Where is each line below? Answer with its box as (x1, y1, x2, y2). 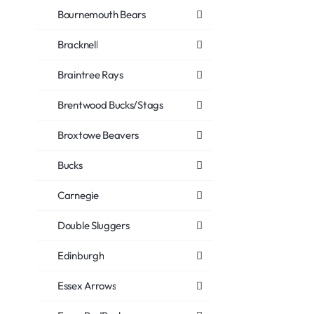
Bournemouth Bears (57, 8, 146, 21)
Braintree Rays (57, 68, 123, 81)
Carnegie (57, 189, 99, 202)
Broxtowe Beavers (57, 128, 139, 142)
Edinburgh (57, 249, 104, 262)
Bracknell (57, 38, 98, 51)
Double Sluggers (57, 219, 130, 232)
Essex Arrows (57, 279, 116, 292)
